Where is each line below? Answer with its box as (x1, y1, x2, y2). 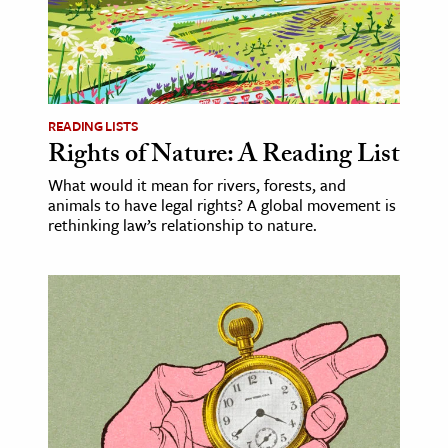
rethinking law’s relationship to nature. (48, 212, 317, 237)
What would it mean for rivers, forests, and (48, 172, 346, 197)
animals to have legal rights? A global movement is (48, 192, 396, 217)
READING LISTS (48, 115, 139, 136)
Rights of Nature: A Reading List (48, 134, 400, 179)
